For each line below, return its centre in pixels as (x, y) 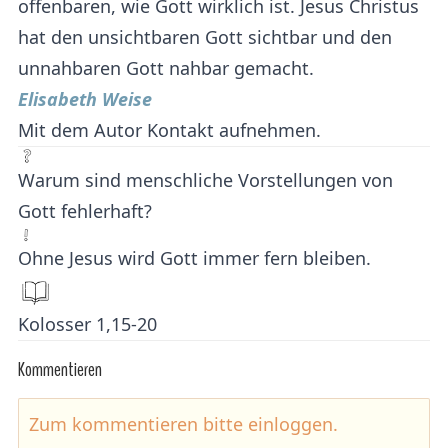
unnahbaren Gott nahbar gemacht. (166, 68)
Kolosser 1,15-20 (87, 324)
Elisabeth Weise (85, 99)
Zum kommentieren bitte (138, 424)
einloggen (290, 424)
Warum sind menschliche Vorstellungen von (205, 180)
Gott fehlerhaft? (85, 211)
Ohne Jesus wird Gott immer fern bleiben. (194, 258)
